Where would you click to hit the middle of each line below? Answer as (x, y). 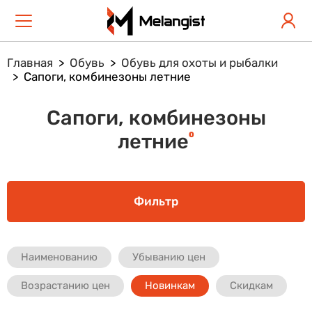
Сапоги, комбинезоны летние (107, 77)
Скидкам (251, 286)
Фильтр (156, 201)
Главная (30, 63)
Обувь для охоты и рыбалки (200, 63)
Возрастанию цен (65, 286)
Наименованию (59, 257)
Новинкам (170, 286)
